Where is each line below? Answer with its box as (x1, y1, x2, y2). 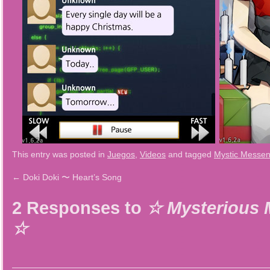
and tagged (166, 149, 214, 159)
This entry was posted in (12, 149, 107, 159)
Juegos (107, 149, 135, 159)
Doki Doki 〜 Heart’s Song (20, 172, 122, 182)
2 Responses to (12, 198, 146, 218)
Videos (140, 149, 166, 159)
